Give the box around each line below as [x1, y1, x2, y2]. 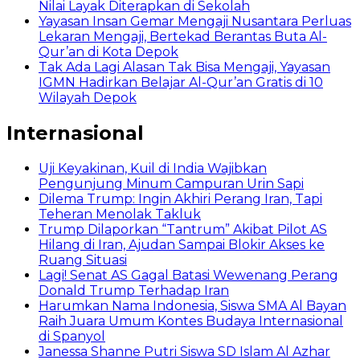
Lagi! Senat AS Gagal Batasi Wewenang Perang [39, 267, 338, 283]
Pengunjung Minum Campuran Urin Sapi [39, 175, 304, 191]
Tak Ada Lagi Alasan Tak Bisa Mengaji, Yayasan [39, 59, 330, 75]
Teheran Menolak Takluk [39, 206, 201, 222]
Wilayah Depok [39, 89, 137, 105]
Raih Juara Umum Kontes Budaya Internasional [39, 313, 343, 329]
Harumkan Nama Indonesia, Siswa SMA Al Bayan [39, 297, 346, 313]
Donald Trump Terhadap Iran [39, 282, 229, 298]
